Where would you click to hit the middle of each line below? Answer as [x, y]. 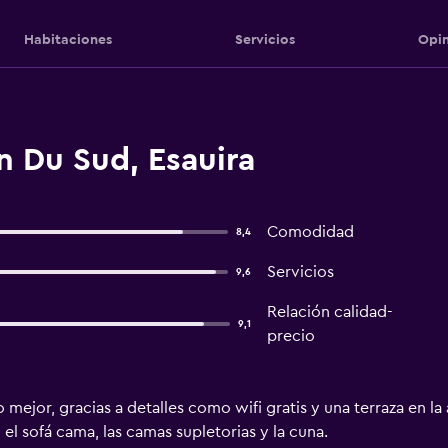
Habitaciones [67, 39]
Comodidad [310, 232]
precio [290, 336]
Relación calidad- [329, 312]
